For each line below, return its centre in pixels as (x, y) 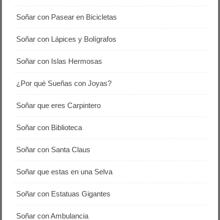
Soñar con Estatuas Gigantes (64, 194)
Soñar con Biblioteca (49, 127)
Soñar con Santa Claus (54, 150)
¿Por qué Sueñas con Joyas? (64, 83)
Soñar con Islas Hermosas (59, 61)
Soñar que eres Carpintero (59, 105)
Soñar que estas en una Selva (65, 172)
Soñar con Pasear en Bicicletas (67, 17)
